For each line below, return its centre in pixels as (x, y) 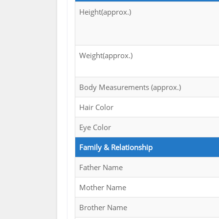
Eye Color (95, 127)
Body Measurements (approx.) (130, 87)
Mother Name (103, 187)
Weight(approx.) (106, 55)
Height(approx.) (105, 12)
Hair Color (96, 107)
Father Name (101, 167)
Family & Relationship (116, 147)
